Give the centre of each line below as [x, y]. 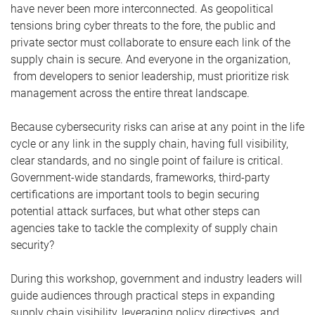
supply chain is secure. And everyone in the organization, [150, 59]
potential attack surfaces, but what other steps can [135, 211]
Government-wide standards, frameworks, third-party [140, 178]
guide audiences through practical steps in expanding [143, 296]
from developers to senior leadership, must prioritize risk [150, 76]
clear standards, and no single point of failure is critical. [147, 161]
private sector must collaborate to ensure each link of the [150, 43]
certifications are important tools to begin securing [135, 194]
